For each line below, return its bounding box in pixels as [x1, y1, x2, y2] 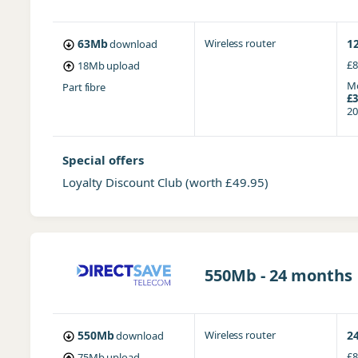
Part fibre [62, 80, 106, 94]
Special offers [62, 152, 144, 168]
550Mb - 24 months [204, 265, 352, 286]
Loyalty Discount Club [62, 174, 185, 190]
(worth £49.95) [185, 174, 268, 190]
